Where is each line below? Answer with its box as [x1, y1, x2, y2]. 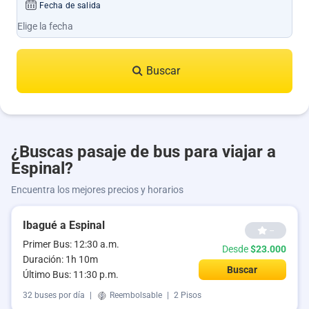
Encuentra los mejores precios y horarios [11, 184, 183, 195]
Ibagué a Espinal [23, 219, 105, 232]
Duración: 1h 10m [23, 254, 98, 265]
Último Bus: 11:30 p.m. [23, 269, 119, 280]
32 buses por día [23, 290, 85, 301]
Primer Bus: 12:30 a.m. [23, 239, 119, 250]
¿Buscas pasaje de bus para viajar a [11, 142, 276, 161]
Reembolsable [108, 290, 164, 301]
